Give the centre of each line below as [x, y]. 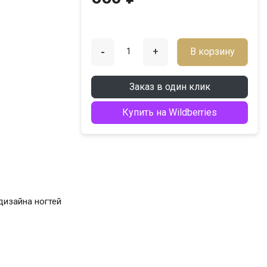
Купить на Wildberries [170, 112]
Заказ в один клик [170, 86]
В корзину [212, 52]
